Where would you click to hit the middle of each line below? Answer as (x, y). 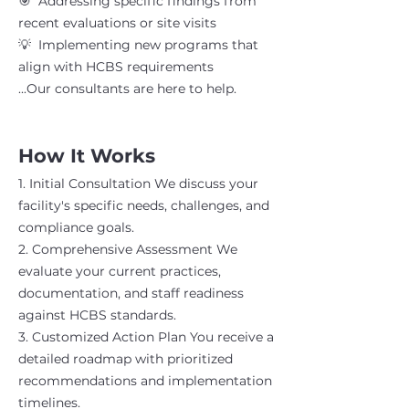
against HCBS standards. (97, 315)
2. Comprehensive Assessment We (128, 250)
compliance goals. (76, 228)
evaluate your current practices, (120, 272)
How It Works (87, 156)
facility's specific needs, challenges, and (144, 206)
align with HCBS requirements (116, 67)
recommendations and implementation (145, 381)
